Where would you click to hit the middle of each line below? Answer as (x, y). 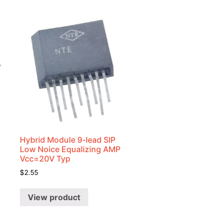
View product (54, 197)
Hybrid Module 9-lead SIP (68, 139)
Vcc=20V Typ (45, 158)
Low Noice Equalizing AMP (70, 149)
